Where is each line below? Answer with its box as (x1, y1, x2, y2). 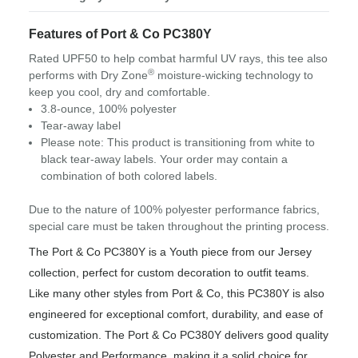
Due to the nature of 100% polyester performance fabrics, (29, 203, 320, 217)
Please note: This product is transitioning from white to (41, 136, 315, 149)
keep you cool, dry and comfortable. (29, 86, 210, 99)
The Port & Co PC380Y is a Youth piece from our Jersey (29, 245, 312, 259)
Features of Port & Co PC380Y (29, 27, 212, 42)
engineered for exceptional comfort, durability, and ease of (29, 308, 323, 321)
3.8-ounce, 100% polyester (41, 102, 177, 116)
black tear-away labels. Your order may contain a (41, 153, 288, 166)
